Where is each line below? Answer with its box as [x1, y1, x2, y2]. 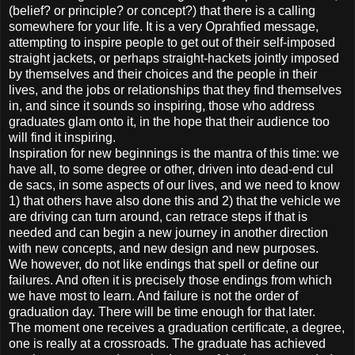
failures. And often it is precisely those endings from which [9, 273, 332, 287]
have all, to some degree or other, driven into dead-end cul [9, 162, 334, 176]
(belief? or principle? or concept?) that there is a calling [9, 3, 315, 17]
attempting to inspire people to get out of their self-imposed [9, 35, 335, 49]
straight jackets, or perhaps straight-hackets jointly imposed [9, 51, 339, 65]
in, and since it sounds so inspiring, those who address [9, 98, 315, 113]
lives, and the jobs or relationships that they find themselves [9, 82, 342, 97]
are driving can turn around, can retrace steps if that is [9, 209, 307, 223]
